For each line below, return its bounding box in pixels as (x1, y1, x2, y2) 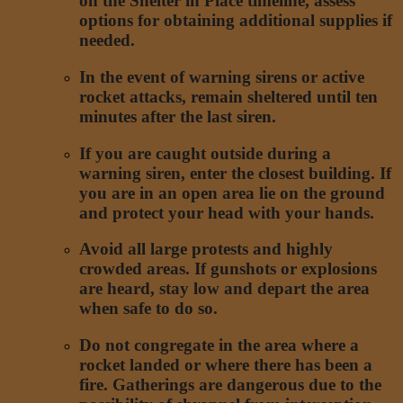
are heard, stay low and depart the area (79, 279, 370, 299)
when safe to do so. (79, 299, 218, 318)
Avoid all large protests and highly (79, 239, 333, 259)
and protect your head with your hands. (79, 202, 374, 222)
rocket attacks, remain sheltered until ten (79, 87, 378, 106)
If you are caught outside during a (79, 143, 331, 163)
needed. (79, 31, 135, 50)
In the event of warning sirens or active (79, 67, 364, 86)
